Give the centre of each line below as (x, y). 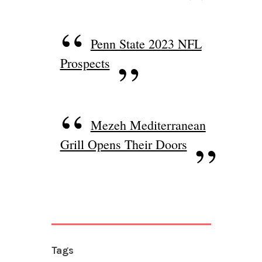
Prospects (85, 63)
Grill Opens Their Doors (123, 144)
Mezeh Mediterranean (148, 125)
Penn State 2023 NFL (146, 43)
